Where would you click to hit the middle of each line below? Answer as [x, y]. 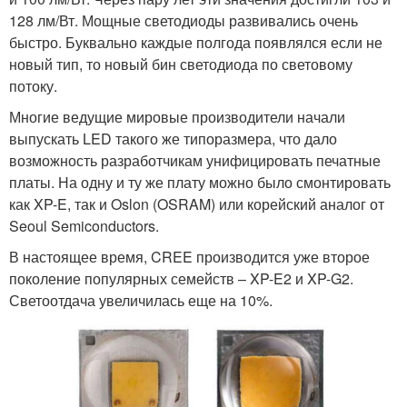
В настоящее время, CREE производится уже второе [189, 256]
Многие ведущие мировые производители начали [177, 116]
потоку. [33, 85]
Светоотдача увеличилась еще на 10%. [141, 300]
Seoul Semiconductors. [84, 225]
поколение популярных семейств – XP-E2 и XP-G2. [181, 278]
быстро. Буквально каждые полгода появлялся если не [196, 42]
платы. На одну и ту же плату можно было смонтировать [200, 182]
